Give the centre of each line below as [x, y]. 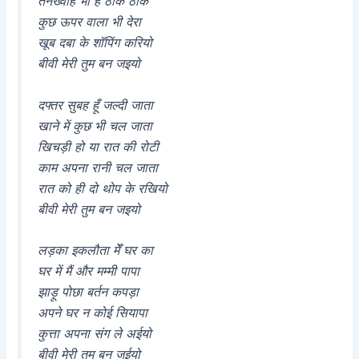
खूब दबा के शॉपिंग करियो [95, 43]
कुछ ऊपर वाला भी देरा [90, 22]
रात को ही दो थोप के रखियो [103, 188]
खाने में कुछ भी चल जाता [95, 125]
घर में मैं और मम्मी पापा [89, 271]
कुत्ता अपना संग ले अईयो [95, 334]
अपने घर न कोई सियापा [93, 313]
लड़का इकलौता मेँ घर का [96, 250]
